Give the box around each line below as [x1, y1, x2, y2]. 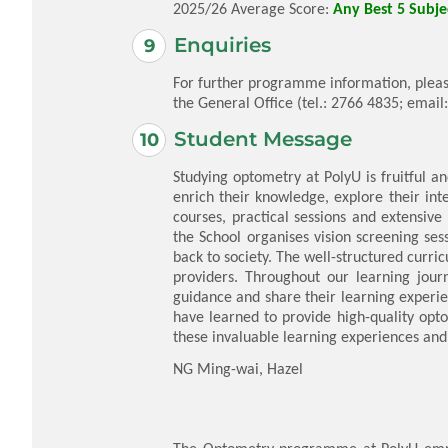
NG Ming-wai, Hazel [173, 358, 303, 378]
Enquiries [174, 33, 271, 58]
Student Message [174, 127, 352, 152]
